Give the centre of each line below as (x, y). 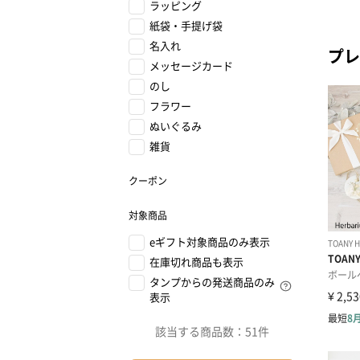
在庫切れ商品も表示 (196, 262)
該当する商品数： (200, 331)
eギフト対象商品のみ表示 (210, 241)
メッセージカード (191, 65)
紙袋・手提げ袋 (186, 25)
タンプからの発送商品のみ (212, 282)
